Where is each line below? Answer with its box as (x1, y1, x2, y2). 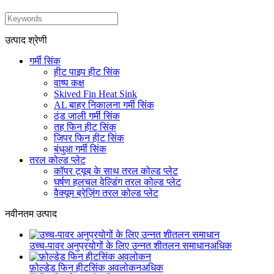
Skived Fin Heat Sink (54, 89, 137, 100)
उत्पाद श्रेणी (5, 35, 47, 46)
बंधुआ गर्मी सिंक (54, 144, 106, 155)
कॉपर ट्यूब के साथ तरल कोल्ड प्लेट (54, 166, 178, 177)
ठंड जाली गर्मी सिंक (54, 111, 120, 122)
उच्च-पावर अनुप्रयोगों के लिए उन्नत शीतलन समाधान (29, 240, 210, 251)
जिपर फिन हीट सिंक (54, 133, 124, 144)
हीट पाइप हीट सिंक (54, 67, 120, 78)
